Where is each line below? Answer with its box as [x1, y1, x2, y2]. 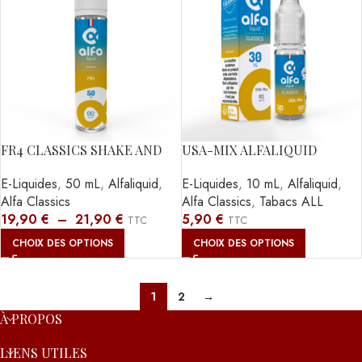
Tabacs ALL [259, 192, 323, 211]
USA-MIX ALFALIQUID [181, 141, 317, 158]
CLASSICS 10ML [181, 158, 278, 176]
